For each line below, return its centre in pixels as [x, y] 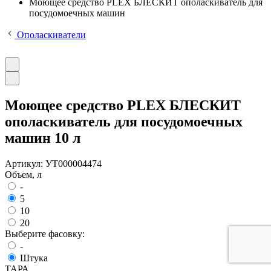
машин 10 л [43, 138]
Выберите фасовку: [45, 233]
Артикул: [25, 163]
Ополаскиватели [50, 35]
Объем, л [23, 174]
